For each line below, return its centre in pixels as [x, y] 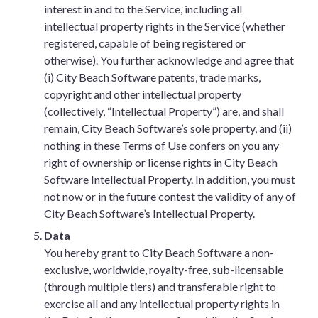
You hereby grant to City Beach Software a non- [159, 252]
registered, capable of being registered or [145, 43]
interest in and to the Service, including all [143, 9]
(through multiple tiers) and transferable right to [160, 286]
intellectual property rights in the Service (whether [165, 26]
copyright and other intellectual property [143, 94]
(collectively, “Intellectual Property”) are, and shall [164, 111]
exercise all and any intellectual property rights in [162, 303]
